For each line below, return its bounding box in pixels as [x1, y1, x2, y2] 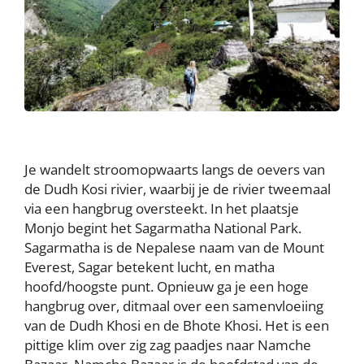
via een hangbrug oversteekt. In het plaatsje [24, 199, 299, 219]
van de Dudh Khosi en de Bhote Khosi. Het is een [24, 316, 329, 336]
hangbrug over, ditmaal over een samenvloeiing [24, 297, 323, 316]
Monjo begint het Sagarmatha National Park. [24, 219, 301, 238]
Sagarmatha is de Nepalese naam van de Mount [24, 238, 324, 258]
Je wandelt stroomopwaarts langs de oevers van [24, 160, 325, 180]
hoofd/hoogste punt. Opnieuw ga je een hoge [24, 277, 309, 297]
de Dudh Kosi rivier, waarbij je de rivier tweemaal [24, 180, 331, 199]
